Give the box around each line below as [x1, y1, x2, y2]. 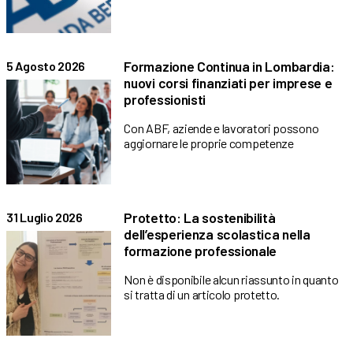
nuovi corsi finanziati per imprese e [124, 73, 333, 91]
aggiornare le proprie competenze [124, 135, 294, 150]
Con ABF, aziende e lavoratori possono [124, 120, 319, 136]
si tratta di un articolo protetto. [124, 287, 281, 303]
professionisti [124, 90, 206, 108]
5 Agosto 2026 [6, 58, 86, 73]
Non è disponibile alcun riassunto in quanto [124, 272, 339, 288]
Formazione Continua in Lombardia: [124, 57, 335, 75]
